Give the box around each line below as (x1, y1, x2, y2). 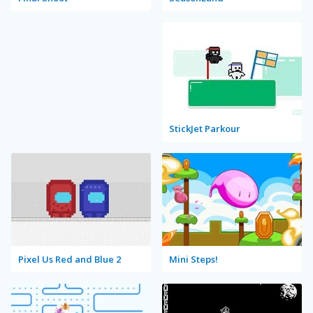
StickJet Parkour (169, 122, 240, 135)
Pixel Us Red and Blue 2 (18, 253, 121, 265)
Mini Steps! (169, 253, 218, 265)
